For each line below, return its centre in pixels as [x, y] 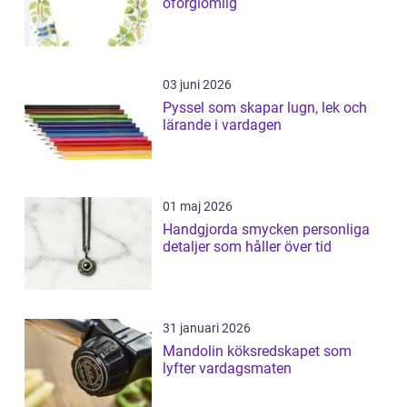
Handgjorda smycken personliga [233, 230]
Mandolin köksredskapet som [195, 352]
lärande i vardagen [222, 125]
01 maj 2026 [198, 207]
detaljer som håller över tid [247, 247]
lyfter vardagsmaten [227, 369]
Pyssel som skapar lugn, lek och [265, 108]
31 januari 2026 [207, 328]
